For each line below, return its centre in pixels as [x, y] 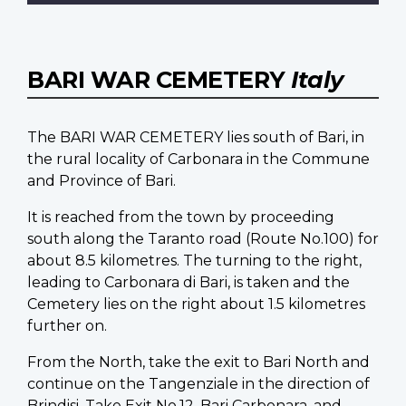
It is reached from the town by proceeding [181, 217]
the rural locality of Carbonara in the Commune [198, 159]
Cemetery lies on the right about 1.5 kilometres [196, 304]
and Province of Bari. [101, 180]
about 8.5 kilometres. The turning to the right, [194, 260]
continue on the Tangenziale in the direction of [198, 383]
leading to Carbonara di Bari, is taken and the [188, 282]
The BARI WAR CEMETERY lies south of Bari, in [196, 137]
